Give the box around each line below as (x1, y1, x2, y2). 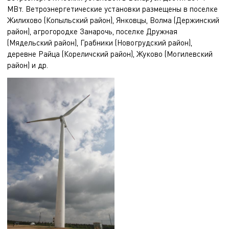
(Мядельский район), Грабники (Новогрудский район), (7, 38, 192, 47)
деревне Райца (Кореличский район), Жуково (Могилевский (7, 49, 213, 58)
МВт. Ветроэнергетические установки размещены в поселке (7, 4, 218, 13)
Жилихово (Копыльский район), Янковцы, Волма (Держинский (7, 15, 219, 25)
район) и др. (7, 60, 48, 70)
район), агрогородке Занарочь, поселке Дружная (7, 27, 177, 36)
